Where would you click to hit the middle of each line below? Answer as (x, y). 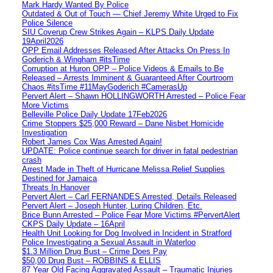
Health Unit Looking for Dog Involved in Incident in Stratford (127, 233)
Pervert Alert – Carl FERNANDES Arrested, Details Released (129, 196)
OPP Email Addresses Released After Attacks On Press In (126, 50)
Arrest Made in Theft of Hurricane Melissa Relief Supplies (123, 169)
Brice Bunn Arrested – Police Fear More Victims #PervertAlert (131, 214)
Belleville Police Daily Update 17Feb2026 (94, 114)
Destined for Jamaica (59, 178)
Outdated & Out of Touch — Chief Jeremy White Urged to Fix (130, 13)
